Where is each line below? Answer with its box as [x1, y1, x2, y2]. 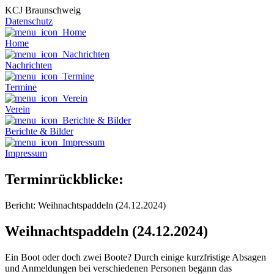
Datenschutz [5, 16, 53, 26]
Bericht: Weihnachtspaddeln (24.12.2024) [5, 199, 166, 210]
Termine [5, 82, 37, 92]
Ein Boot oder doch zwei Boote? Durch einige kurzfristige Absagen [5, 251, 266, 262]
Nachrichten [5, 60, 52, 70]
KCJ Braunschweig [5, 5, 81, 15]
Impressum [5, 148, 47, 158]
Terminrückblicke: [5, 171, 124, 187]
